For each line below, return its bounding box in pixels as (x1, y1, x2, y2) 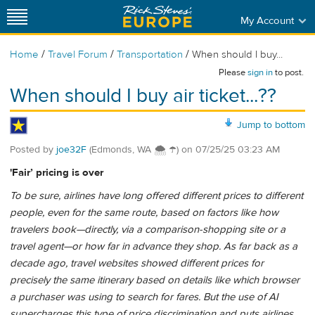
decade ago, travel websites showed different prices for (10, 257, 264, 271)
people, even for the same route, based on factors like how (10, 206, 278, 220)
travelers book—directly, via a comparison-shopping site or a (10, 223, 285, 237)
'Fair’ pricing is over (10, 166, 103, 180)
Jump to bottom (237, 118, 305, 131)
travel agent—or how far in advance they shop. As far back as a (10, 240, 297, 254)
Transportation (117, 48, 186, 61)
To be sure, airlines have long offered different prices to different (10, 189, 303, 203)
